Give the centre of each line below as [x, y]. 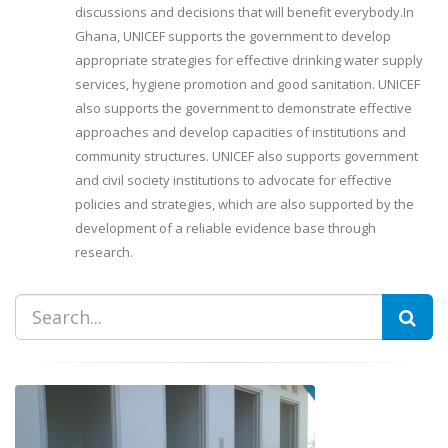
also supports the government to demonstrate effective [243, 108]
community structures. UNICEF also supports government [246, 156]
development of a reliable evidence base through [225, 228]
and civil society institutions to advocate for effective [233, 180]
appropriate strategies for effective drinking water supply [249, 60]
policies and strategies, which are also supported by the [244, 204]
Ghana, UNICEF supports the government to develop [233, 36]
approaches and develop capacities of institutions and [240, 132]
